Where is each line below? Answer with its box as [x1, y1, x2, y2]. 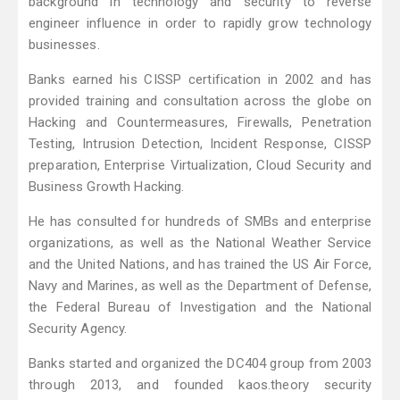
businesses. [29, 37, 100, 54]
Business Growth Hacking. [29, 179, 185, 196]
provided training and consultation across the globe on [29, 93, 371, 110]
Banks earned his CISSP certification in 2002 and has [29, 71, 371, 88]
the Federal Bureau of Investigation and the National [29, 299, 371, 316]
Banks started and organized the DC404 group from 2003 [29, 355, 371, 372]
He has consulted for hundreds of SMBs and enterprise [29, 213, 371, 230]
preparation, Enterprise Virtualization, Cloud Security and [29, 157, 371, 174]
